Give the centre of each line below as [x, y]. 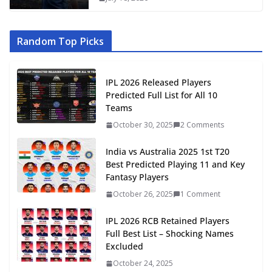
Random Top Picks [61, 42]
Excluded [124, 246]
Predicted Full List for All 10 [161, 95]
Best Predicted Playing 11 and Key [175, 165]
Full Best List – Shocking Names [170, 234]
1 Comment [200, 194]
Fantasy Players [137, 177]
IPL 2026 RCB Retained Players [168, 221]
